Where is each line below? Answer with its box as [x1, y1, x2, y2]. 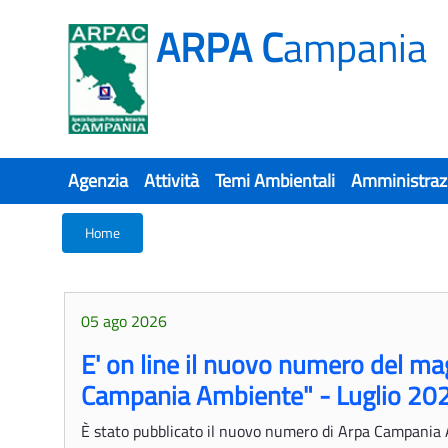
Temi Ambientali [215, 166, 335, 194]
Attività [144, 166, 199, 194]
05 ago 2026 [81, 308, 167, 333]
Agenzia [68, 166, 128, 194]
